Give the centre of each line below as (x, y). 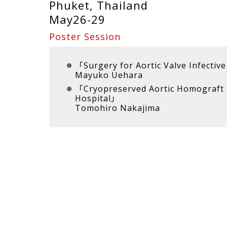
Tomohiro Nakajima (117, 108)
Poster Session (85, 37)
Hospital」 (97, 99)
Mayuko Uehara (109, 75)
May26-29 (77, 20)
